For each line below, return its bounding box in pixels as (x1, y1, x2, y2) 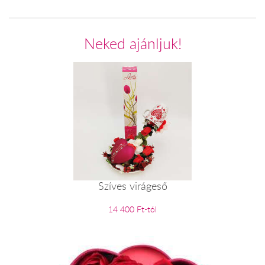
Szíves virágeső (98, 178, 167, 193)
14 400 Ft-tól (108, 203, 157, 215)
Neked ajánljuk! (83, 33, 182, 53)
